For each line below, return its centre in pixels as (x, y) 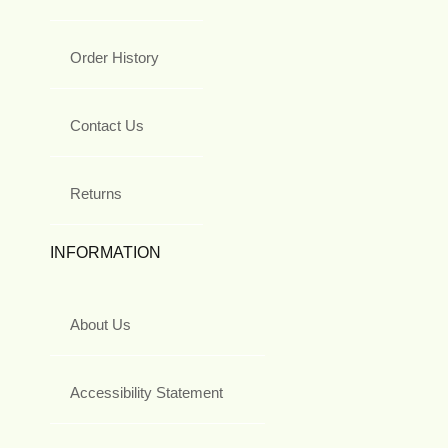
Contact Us (107, 126)
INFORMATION (105, 253)
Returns (96, 194)
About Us (100, 325)
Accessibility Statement (146, 393)
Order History (114, 58)
